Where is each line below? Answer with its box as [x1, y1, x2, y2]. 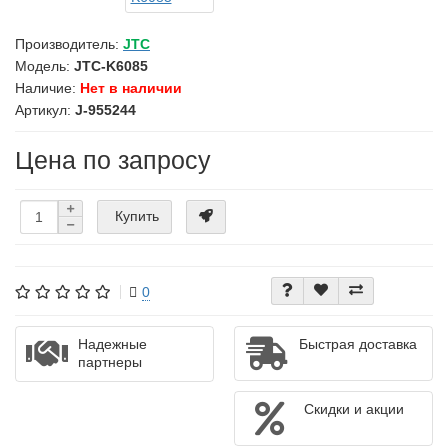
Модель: [15, 58, 74, 74]
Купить [115, 207, 159, 224]
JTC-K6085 [74, 58, 148, 74]
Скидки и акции [304, 401, 404, 417]
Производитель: [15, 36, 123, 52]
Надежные [78, 336, 147, 352]
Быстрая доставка [299, 336, 417, 352]
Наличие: [15, 80, 80, 96]
